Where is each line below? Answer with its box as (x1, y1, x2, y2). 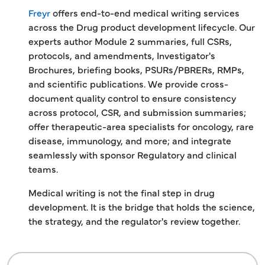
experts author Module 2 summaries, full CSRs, (28, 34, 232, 47)
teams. (28, 161, 58, 175)
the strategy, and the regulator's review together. (28, 214, 240, 227)
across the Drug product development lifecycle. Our (28, 20, 255, 33)
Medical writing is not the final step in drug (28, 185, 215, 199)
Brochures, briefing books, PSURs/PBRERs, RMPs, (28, 62, 244, 76)
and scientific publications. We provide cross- (28, 76, 228, 90)
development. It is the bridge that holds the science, (28, 199, 255, 213)
